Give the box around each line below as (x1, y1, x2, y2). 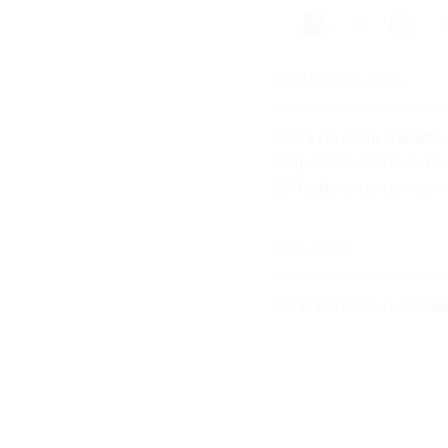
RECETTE (272, 240, 358, 260)
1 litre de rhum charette (272, 129, 445, 146)
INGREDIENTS (272, 72, 404, 92)
